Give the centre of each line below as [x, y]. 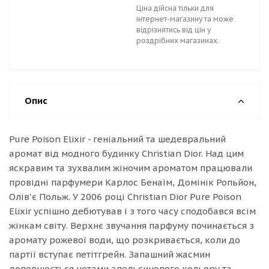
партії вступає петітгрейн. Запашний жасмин [110, 254]
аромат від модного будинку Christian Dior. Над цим [126, 153]
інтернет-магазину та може [185, 19]
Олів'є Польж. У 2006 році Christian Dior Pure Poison [125, 197]
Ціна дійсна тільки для [175, 8]
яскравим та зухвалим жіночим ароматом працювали [131, 168]
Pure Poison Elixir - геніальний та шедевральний [117, 139]
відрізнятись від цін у [174, 30]
